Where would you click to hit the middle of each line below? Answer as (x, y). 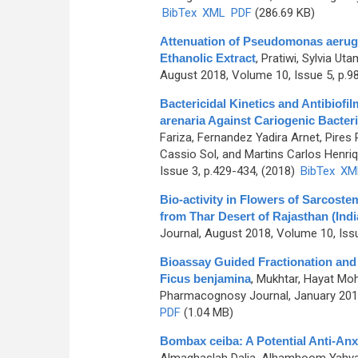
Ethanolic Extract (207, 58)
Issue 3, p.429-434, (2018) (229, 171)
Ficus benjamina (205, 278)
